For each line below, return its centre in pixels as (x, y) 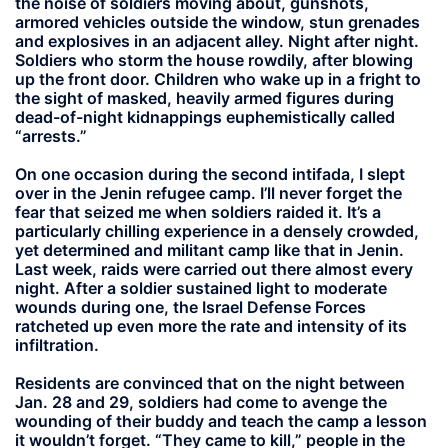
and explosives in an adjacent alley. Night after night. (217, 41)
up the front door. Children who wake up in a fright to (218, 79)
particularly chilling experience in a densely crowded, (217, 231)
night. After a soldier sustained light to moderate (201, 288)
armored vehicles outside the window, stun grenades (217, 22)
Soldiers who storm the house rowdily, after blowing (214, 60)
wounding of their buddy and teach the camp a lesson (221, 421)
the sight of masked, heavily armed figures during (204, 98)
